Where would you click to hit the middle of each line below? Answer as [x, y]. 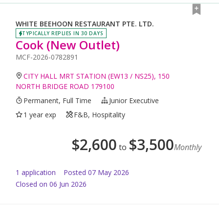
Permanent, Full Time [58, 100]
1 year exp [40, 114]
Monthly [188, 147]
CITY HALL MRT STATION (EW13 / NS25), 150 [97, 76]
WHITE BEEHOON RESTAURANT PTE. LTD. [85, 24]
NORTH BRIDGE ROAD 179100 [65, 86]
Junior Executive [134, 100]
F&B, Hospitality [100, 114]
